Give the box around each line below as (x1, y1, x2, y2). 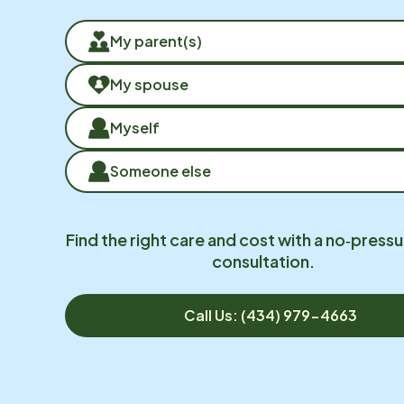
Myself (110, 118, 160, 137)
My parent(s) (110, 32, 202, 50)
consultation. (212, 251, 315, 271)
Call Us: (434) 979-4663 (184, 306, 357, 325)
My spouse (110, 75, 188, 94)
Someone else (110, 161, 211, 180)
